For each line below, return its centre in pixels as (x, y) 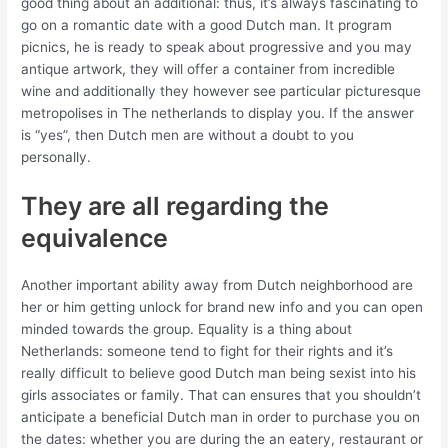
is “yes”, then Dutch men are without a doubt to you (188, 135)
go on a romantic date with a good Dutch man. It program (207, 25)
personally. (56, 157)
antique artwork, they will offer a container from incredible (208, 69)
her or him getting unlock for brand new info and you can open (222, 307)
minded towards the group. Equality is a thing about (187, 329)
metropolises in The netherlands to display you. (173, 113)
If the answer (370, 113)
